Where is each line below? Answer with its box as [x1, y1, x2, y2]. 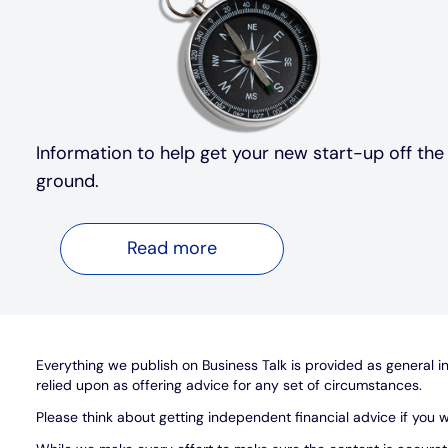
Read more [127, 236, 217, 261]
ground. [36, 168, 99, 193]
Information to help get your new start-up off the [36, 140, 444, 165]
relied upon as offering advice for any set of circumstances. [36, 375, 422, 394]
